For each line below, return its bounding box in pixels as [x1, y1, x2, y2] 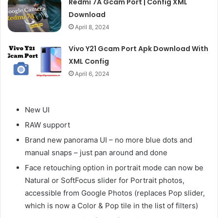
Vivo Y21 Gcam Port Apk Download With [69, 43, 209, 54]
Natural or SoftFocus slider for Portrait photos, [25, 175, 184, 185]
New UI [25, 105, 50, 114]
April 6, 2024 [75, 70, 110, 77]
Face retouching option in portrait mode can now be [25, 163, 203, 172]
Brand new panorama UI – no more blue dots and [25, 135, 192, 145]
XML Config [69, 56, 109, 66]
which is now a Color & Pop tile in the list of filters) [25, 200, 198, 210]
